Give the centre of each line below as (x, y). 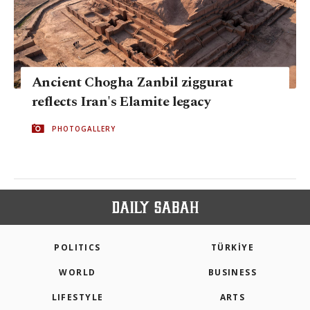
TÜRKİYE (232, 248)
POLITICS (77, 248)
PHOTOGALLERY (84, 128)
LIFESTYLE (77, 298)
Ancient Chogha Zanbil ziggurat (132, 82)
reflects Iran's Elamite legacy (121, 101)
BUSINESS (232, 273)
